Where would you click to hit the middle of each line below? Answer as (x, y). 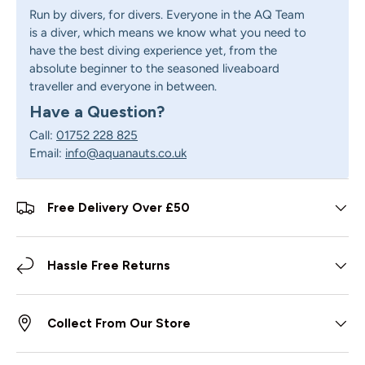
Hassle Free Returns (109, 266)
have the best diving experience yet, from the (153, 50)
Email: (47, 154)
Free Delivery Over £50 (119, 208)
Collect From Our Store (119, 324)
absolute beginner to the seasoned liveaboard (154, 68)
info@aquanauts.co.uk (126, 154)
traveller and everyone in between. (123, 86)
